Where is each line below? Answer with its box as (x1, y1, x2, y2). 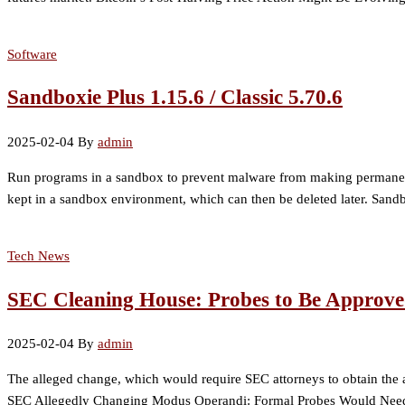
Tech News (7, 248, 70, 263)
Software (7, 46, 57, 61)
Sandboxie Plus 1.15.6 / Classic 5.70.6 (7, 86, 343, 109)
